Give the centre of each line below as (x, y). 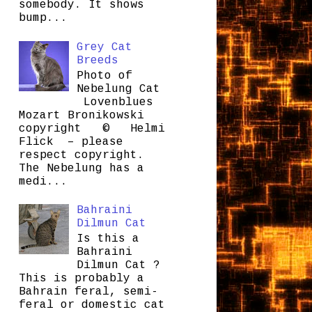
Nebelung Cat (118, 89)
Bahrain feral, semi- (88, 292)
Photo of (108, 76)
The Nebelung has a (81, 168)
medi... (43, 181)
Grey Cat (104, 47)
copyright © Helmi (92, 128)
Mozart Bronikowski (81, 115)
